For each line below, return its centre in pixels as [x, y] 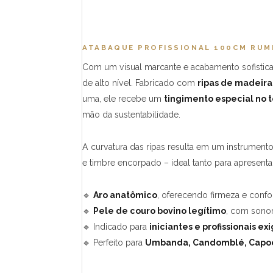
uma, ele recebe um [123, 98]
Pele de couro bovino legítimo [160, 211]
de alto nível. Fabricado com [140, 83]
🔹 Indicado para [116, 226]
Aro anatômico [126, 195]
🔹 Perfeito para [114, 242]
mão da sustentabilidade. [132, 114]
